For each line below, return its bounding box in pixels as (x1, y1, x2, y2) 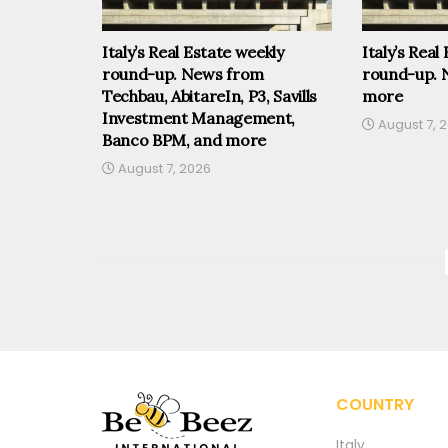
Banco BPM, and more (102, 130, 266, 151)
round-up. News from (102, 64, 264, 85)
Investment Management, (102, 108, 295, 129)
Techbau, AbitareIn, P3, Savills (102, 86, 318, 107)
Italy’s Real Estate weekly (102, 42, 284, 63)
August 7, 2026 (115, 159, 211, 179)
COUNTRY (336, 392, 414, 416)
